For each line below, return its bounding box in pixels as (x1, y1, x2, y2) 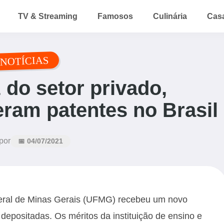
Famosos (97, 11, 133, 20)
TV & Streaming (18, 11, 77, 20)
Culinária (153, 11, 187, 20)
